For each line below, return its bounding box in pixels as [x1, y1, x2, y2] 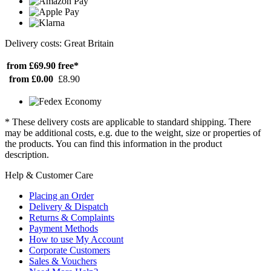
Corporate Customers [29, 245, 110, 256]
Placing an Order [29, 191, 94, 201]
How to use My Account [29, 234, 123, 245]
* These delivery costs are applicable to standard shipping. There [5, 117, 251, 128]
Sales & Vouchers [29, 256, 97, 267]
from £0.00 [9, 74, 53, 85]
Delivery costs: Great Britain [5, 38, 114, 49]
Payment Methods [29, 223, 98, 234]
